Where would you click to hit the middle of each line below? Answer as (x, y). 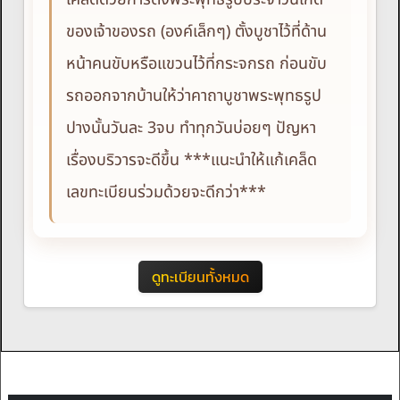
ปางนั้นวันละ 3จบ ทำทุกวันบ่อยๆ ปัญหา (191, 129)
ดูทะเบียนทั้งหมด (200, 277)
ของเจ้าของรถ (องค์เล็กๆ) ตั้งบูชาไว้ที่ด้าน (196, 32)
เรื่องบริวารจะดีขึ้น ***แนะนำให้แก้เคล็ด (192, 161)
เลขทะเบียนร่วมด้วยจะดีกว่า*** (166, 193)
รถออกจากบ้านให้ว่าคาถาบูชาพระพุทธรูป (194, 96)
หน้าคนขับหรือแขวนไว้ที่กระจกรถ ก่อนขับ (196, 64)
